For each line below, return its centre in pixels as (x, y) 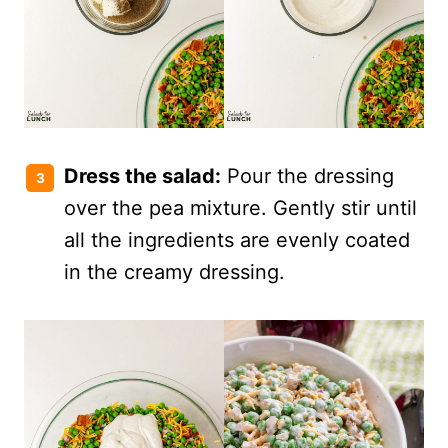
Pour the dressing (307, 175)
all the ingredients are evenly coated (237, 239)
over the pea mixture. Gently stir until (240, 207)
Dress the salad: (142, 175)
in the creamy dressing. (174, 271)
